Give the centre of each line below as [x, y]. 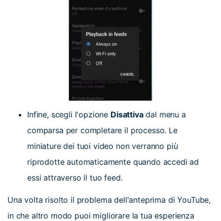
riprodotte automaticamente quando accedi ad [113, 162]
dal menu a [166, 115]
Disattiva [127, 115]
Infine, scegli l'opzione [68, 115]
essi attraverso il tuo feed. [75, 178]
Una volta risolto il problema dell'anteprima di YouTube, [109, 200]
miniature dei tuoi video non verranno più [103, 146]
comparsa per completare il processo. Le [102, 130]
